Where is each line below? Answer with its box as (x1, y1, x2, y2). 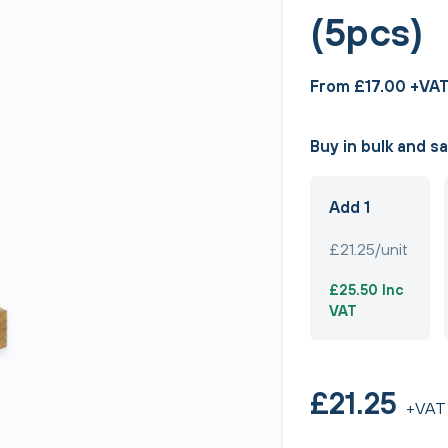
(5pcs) (309, 10, 423, 54)
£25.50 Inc (328, 281, 404, 298)
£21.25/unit (328, 240, 408, 258)
